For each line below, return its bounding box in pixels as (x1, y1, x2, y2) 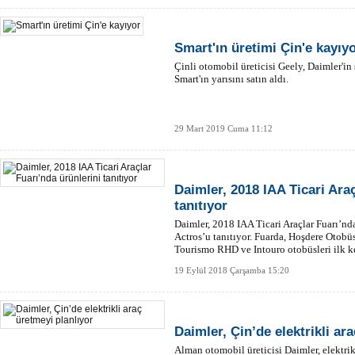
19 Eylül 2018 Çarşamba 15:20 (174, 265, 289, 275)
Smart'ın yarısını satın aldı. (174, 73, 288, 85)
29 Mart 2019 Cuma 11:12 (174, 124, 273, 133)
